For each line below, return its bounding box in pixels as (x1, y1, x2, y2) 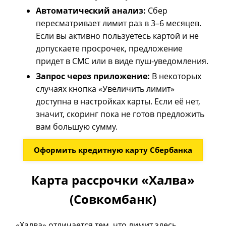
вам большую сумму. (36, 121, 118, 132)
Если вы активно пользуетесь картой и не (36, 30, 199, 41)
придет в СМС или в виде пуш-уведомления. (36, 55, 209, 67)
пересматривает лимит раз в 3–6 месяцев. (36, 17, 202, 29)
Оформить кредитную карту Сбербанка (34, 144, 192, 155)
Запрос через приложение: (36, 70, 150, 82)
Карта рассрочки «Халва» (31, 172, 195, 189)
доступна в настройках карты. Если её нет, (36, 95, 201, 107)
